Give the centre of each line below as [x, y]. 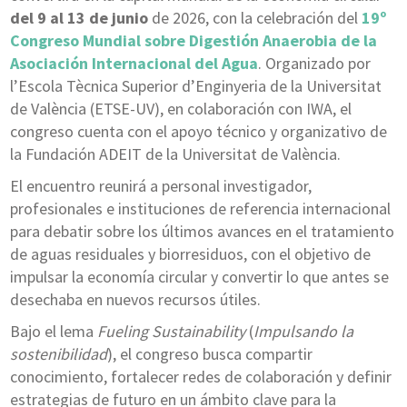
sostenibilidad [58, 354]
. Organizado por [314, 64]
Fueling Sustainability [171, 332]
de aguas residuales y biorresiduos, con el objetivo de [190, 254]
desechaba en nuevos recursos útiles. [135, 300]
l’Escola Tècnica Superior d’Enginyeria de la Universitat [195, 86]
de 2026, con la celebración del [254, 18]
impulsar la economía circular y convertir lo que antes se [199, 277]
